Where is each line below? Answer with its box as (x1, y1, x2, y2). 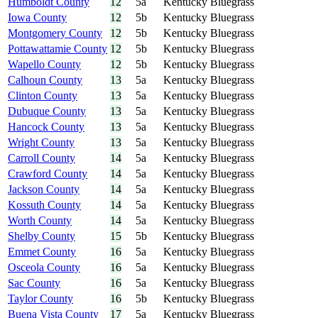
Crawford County (8, 168, 87, 180)
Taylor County (8, 292, 73, 305)
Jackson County (8, 183, 79, 196)
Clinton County (8, 89, 77, 102)
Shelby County (8, 230, 75, 243)
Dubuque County (8, 105, 86, 118)
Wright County (8, 136, 75, 149)
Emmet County (8, 246, 76, 258)
